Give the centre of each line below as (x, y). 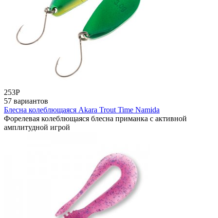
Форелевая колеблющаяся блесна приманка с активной (95, 118)
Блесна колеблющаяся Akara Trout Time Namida (82, 109)
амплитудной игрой (37, 127)
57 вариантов (26, 101)
